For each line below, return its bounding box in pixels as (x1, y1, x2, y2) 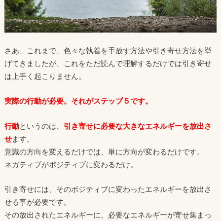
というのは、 (19, 121, 64, 130)
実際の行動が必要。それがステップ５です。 (4, 96, 152, 106)
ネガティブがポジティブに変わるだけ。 (4, 159, 138, 169)
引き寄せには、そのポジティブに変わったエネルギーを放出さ (4, 184, 212, 194)
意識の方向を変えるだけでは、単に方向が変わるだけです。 (4, 147, 204, 156)
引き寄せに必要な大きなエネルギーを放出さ (63, 121, 212, 130)
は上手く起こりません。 (4, 71, 86, 80)
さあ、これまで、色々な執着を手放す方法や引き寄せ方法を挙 (4, 45, 212, 55)
